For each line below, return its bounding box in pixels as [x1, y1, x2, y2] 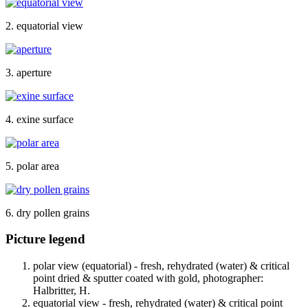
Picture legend [5, 232, 85, 247]
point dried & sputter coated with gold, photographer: [33, 272, 263, 285]
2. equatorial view [5, 19, 83, 32]
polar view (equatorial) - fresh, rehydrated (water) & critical [33, 260, 289, 272]
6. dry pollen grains [5, 206, 89, 219]
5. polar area [5, 159, 59, 172]
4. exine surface [5, 113, 74, 125]
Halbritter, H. [33, 285, 90, 297]
